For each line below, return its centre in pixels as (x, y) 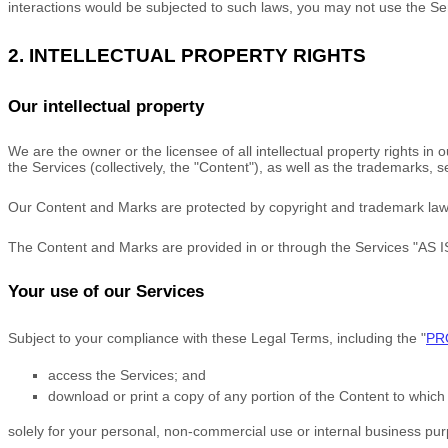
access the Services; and (127, 375)
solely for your (54, 431)
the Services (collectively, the (101, 167)
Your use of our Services (106, 291)
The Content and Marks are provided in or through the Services (210, 247)
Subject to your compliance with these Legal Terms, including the (214, 338)
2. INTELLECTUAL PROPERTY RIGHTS (187, 55)
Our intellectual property (106, 106)
